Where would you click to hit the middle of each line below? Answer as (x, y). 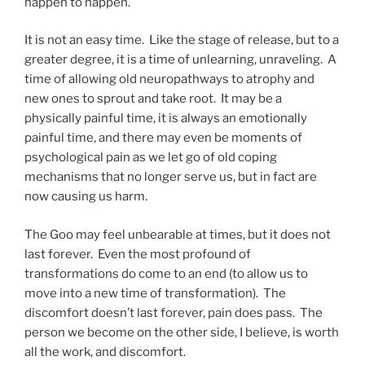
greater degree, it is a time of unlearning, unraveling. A (180, 60)
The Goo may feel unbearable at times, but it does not (178, 234)
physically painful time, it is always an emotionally (166, 119)
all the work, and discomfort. (105, 352)
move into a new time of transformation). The (155, 293)
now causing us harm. (86, 197)
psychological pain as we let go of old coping (151, 158)
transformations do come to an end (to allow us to (166, 273)
